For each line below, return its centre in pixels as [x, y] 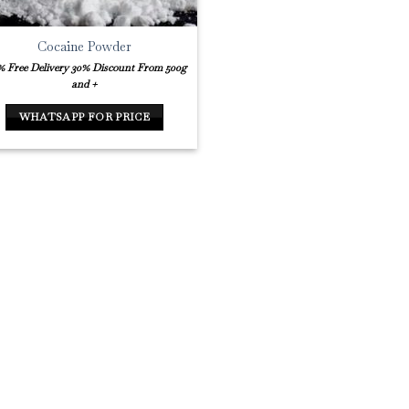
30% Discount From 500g [129, 67]
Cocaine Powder [84, 47]
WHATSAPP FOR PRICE [84, 116]
